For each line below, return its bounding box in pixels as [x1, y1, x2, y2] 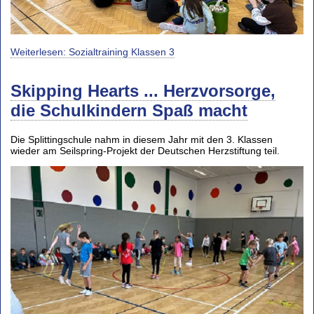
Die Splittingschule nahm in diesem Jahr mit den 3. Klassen [11, 134, 273, 146]
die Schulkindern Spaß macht [11, 100, 247, 120]
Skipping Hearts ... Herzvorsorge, [11, 81, 275, 100]
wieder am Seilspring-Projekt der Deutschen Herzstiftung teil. [11, 145, 280, 157]
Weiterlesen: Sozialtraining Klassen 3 [11, 46, 175, 57]
